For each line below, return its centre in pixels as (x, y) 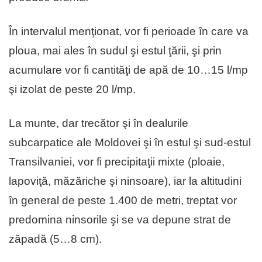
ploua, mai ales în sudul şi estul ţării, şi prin (115, 51)
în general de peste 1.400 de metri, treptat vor (123, 201)
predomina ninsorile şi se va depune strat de (120, 220)
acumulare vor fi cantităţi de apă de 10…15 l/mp (128, 70)
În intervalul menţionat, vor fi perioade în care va (129, 32)
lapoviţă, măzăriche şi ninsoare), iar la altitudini (125, 181)
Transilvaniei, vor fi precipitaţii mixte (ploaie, (117, 162)
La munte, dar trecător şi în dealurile (99, 123)
